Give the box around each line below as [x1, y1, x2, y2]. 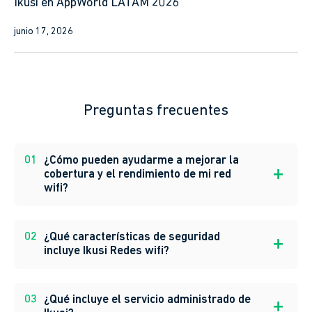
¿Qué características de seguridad [44, 265, 220, 278]
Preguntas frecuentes [84, 137, 228, 154]
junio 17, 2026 [14, 61, 73, 72]
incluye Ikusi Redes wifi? [44, 279, 169, 292]
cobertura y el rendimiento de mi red [44, 203, 231, 215]
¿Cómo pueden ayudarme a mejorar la [44, 189, 239, 201]
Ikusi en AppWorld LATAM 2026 [14, 31, 180, 45]
